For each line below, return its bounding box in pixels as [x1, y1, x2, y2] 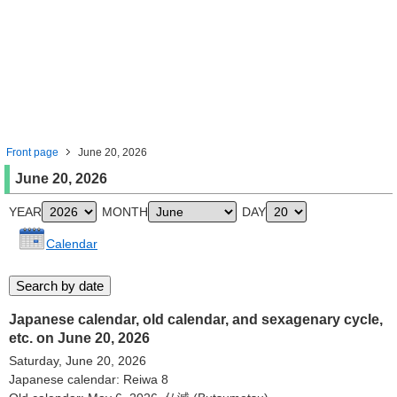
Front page [6, 146, 58, 159]
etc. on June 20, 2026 [9, 331, 150, 346]
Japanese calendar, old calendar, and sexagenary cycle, [9, 312, 383, 327]
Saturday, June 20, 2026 [9, 354, 146, 368]
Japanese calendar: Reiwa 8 [9, 372, 168, 386]
